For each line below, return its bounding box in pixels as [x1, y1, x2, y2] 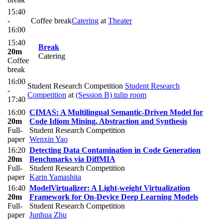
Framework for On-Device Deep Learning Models [29, 193, 198, 202]
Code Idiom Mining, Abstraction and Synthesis [29, 117, 187, 126]
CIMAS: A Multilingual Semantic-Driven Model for [29, 108, 203, 117]
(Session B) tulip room [76, 91, 146, 100]
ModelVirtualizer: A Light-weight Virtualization [29, 184, 190, 193]
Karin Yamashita [29, 173, 81, 182]
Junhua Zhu [29, 211, 67, 220]
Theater [108, 16, 132, 25]
